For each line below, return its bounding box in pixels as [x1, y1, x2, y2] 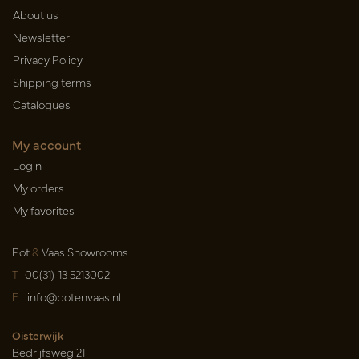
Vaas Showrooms [39, 244, 128, 260]
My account [12, 135, 81, 154]
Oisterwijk [12, 327, 63, 344]
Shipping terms [13, 74, 91, 91]
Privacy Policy [13, 51, 83, 68]
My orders [13, 179, 64, 196]
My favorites [13, 202, 75, 219]
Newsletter [13, 29, 70, 46]
